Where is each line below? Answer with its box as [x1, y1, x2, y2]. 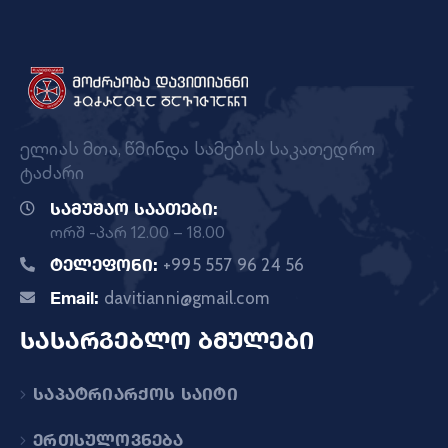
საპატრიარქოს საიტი [33, 383, 238, 405]
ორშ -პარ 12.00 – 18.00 [50, 220, 225, 245]
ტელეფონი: [50, 254, 163, 276]
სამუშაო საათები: [50, 198, 218, 220]
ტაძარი [20, 160, 85, 186]
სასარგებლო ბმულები [20, 326, 314, 355]
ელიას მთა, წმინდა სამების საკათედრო [20, 136, 376, 162]
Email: [50, 287, 104, 309]
